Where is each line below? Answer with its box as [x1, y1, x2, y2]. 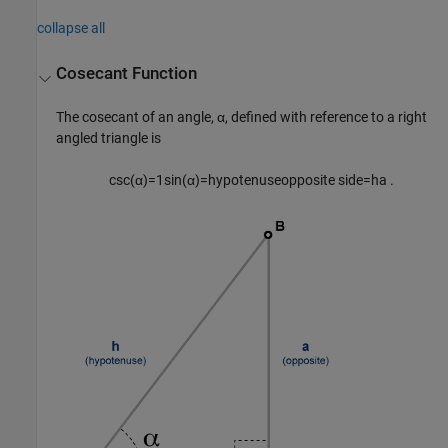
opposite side [281, 172, 364, 189]
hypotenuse [208, 172, 282, 189]
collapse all [37, 19, 105, 36]
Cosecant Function [56, 64, 198, 84]
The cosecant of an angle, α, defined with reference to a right [56, 109, 428, 126]
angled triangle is [56, 130, 162, 147]
